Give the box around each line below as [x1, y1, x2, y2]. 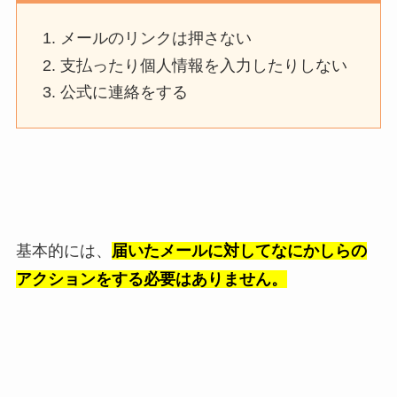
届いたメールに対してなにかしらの [111, 241, 367, 260]
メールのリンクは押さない [60, 29, 253, 48]
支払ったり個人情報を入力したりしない [60, 56, 348, 74]
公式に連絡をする [60, 83, 189, 102]
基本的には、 [15, 241, 112, 260]
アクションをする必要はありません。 [15, 269, 287, 288]
